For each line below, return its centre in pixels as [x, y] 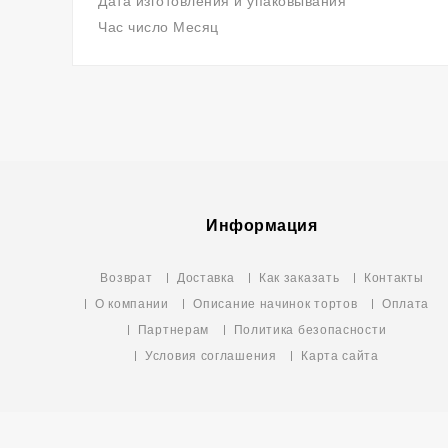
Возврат [126, 277]
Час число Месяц [158, 27]
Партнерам [173, 329]
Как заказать [299, 277]
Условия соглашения [211, 355]
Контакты [393, 277]
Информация [262, 225]
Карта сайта [340, 355]
